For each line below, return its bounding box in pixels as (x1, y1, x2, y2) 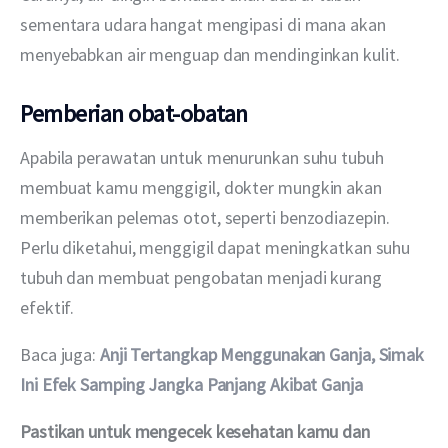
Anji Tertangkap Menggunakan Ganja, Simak (99, 342, 428, 366)
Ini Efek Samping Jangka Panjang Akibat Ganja (20, 372, 363, 396)
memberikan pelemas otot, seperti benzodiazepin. (20, 205, 394, 229)
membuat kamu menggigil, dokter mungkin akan (20, 175, 386, 199)
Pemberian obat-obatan (20, 98, 248, 130)
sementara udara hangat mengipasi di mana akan (20, 12, 390, 36)
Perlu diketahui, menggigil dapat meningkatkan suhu (20, 235, 415, 259)
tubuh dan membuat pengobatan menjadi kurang (20, 265, 386, 289)
